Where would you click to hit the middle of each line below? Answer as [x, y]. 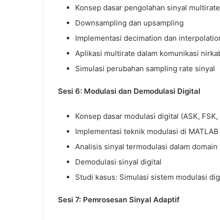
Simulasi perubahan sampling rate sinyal [145, 68]
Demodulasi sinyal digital [118, 162]
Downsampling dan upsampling [129, 23]
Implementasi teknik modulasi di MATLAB [147, 131]
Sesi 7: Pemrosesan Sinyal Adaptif [119, 199]
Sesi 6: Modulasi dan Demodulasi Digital [129, 91]
